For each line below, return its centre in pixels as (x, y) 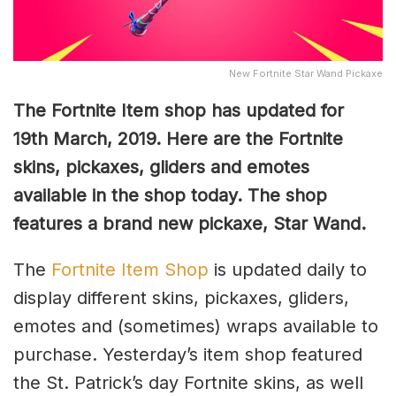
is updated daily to (288, 269)
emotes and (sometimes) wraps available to (196, 326)
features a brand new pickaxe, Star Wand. (190, 223)
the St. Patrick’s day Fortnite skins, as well (188, 382)
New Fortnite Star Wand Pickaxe (306, 73)
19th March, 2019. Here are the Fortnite (178, 138)
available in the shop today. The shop (170, 195)
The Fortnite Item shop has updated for (179, 110)
